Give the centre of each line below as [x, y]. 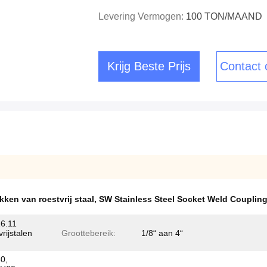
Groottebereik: [88, 233]
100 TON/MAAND [224, 16]
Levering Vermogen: [142, 16]
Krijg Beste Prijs [149, 66]
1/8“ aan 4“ [162, 233]
